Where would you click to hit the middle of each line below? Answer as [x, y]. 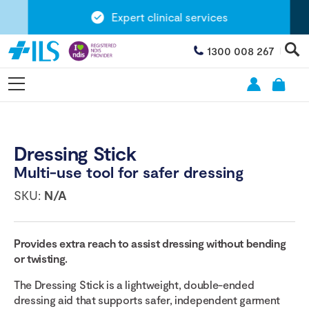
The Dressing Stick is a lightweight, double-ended [134, 285]
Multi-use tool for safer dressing [129, 172]
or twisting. [41, 259]
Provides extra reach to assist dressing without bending [150, 243]
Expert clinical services [157, 17]
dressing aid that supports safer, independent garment [147, 300]
